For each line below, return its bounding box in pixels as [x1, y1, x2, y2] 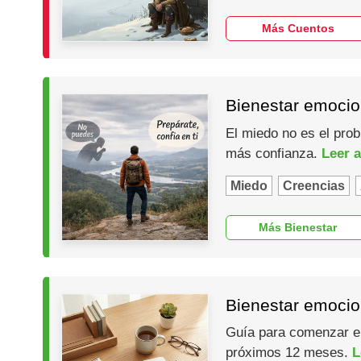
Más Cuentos [261, 22, 334, 35]
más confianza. [225, 145, 322, 161]
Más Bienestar [259, 221, 338, 234]
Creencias [282, 178, 345, 193]
